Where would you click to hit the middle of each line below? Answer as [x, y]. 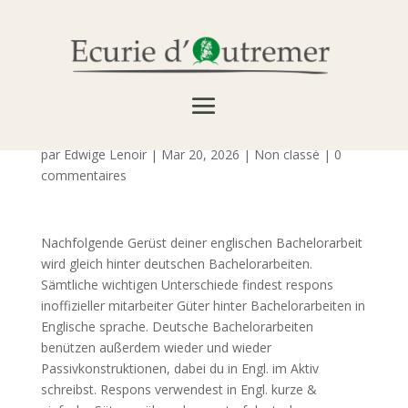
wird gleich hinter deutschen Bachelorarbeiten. [176, 264]
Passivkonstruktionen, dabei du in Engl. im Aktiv [179, 368]
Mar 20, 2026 [200, 154]
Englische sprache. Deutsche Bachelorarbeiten [177, 326]
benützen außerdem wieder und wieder [156, 347]
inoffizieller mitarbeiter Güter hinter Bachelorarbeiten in [203, 306]
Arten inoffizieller [153, 93]
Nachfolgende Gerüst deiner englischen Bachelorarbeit [201, 243]
